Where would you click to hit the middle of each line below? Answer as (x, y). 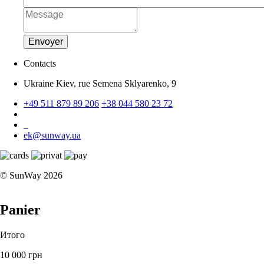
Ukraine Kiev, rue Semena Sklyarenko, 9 (100, 83)
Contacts (40, 63)
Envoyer (46, 41)
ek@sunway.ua (52, 135)
